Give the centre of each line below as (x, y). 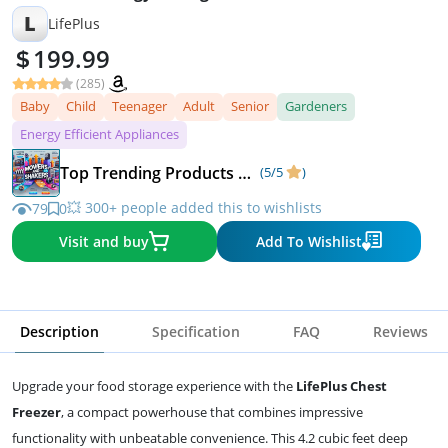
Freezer (36, 411)
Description (59, 331)
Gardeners (316, 105)
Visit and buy (104, 241)
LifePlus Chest (341, 385)
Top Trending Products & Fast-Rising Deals (244, 172)
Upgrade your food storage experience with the (154, 385)
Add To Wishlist (308, 241)
